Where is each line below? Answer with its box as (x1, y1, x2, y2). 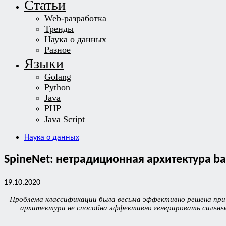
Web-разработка (44, 13, 106, 23)
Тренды (44, 24, 74, 34)
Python (44, 82, 70, 92)
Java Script (44, 114, 85, 124)
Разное (44, 45, 71, 55)
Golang (44, 72, 71, 82)
